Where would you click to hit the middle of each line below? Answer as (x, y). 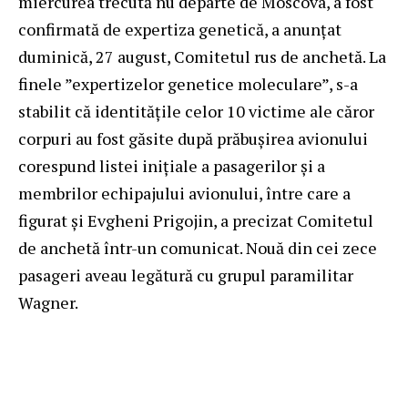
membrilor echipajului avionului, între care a (184, 193)
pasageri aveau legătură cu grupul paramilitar (186, 275)
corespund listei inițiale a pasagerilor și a (172, 165)
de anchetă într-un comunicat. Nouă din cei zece (198, 247)
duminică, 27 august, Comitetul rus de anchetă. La (202, 56)
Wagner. (48, 302)
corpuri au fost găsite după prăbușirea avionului (193, 138)
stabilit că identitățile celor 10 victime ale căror (196, 111)
